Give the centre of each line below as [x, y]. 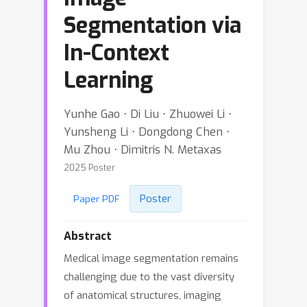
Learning [108, 80]
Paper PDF [97, 199]
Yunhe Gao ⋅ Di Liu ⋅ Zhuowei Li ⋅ [148, 114]
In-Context [116, 53]
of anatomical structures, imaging [143, 295]
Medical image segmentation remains [151, 258]
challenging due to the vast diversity [149, 277]
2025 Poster [89, 168]
